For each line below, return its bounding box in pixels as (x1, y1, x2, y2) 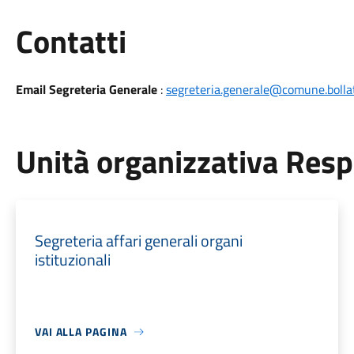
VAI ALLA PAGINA (34, 323, 127, 340)
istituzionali (34, 247, 111, 272)
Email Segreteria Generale (15, 80, 157, 99)
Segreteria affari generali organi (34, 228, 243, 253)
